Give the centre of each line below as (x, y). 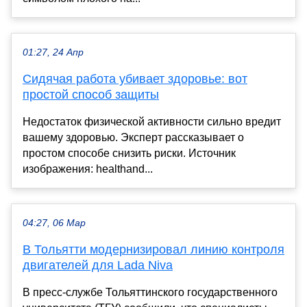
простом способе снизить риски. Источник (129, 153)
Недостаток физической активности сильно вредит (152, 121)
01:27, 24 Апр (53, 52)
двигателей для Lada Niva (98, 265)
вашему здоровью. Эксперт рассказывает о (133, 137)
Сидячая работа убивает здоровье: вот (135, 78)
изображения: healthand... (88, 169)
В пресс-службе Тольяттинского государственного (150, 292)
